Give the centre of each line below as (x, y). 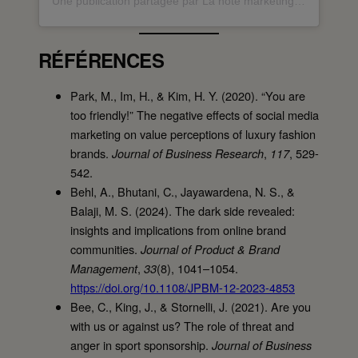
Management (104, 268)
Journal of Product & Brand (210, 249)
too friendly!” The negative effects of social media (195, 114)
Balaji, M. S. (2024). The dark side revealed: (183, 210)
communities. (105, 249)
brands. (91, 153)
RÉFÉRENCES (101, 60)
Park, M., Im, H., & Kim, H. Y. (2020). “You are (188, 95)
